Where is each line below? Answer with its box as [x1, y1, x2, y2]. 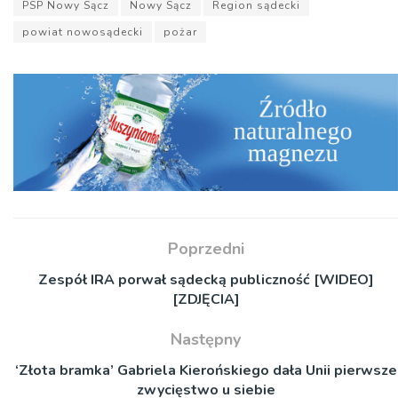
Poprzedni [167, 237, 244, 259]
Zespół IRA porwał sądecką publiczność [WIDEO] [37, 269, 374, 290]
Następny [171, 328, 241, 350]
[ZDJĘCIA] [171, 289, 240, 309]
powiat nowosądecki [22, 25, 143, 40]
